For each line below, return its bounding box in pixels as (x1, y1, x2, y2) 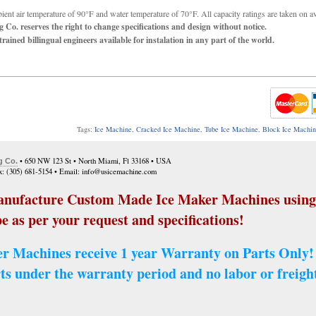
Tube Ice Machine (205, 124, 258, 134)
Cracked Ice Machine (136, 124, 200, 134)
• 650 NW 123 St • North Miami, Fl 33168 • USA (18, 155, 171, 166)
